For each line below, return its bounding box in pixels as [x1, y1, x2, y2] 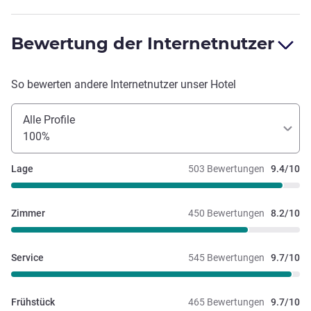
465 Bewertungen [188, 296, 264, 308]
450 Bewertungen [188, 207, 264, 219]
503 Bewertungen [188, 162, 264, 174]
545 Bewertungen [188, 251, 264, 263]
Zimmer [11, 207, 45, 219]
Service [11, 251, 44, 263]
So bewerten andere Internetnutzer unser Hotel [11, 77, 236, 91]
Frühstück [11, 296, 55, 308]
